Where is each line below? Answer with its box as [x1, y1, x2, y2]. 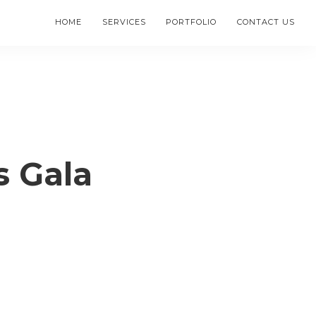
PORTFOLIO [166, 17, 217, 27]
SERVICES [102, 17, 146, 27]
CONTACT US [237, 17, 295, 27]
